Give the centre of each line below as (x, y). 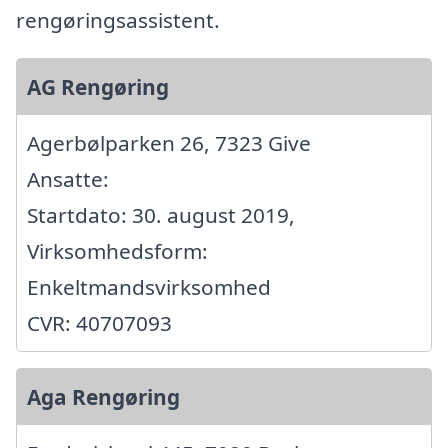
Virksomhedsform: (117, 250)
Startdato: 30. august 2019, (161, 214)
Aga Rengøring (103, 396)
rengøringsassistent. (118, 19)
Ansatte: (68, 178)
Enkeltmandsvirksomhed (149, 286)
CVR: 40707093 (99, 322)
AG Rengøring (98, 86)
